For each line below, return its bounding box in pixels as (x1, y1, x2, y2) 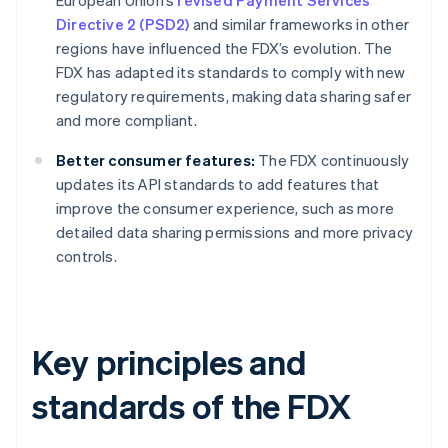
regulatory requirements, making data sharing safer (56, 86, 412, 107)
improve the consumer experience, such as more (56, 198, 395, 219)
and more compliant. (56, 110, 197, 131)
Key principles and (32, 340, 308, 384)
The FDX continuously (255, 150, 410, 171)
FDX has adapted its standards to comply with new (56, 62, 406, 83)
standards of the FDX (32, 384, 351, 428)
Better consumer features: (56, 150, 255, 171)
